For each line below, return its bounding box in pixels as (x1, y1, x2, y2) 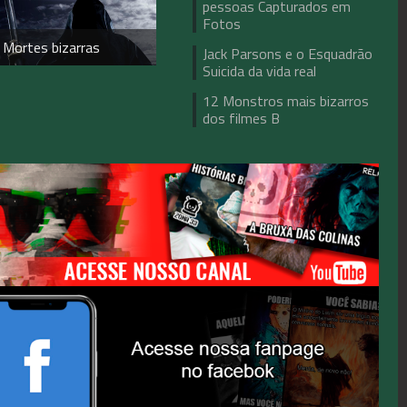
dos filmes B (203, 107, 281, 129)
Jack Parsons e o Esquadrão (203, 43, 373, 65)
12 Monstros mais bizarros (203, 90, 370, 112)
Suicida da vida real (203, 60, 317, 82)
